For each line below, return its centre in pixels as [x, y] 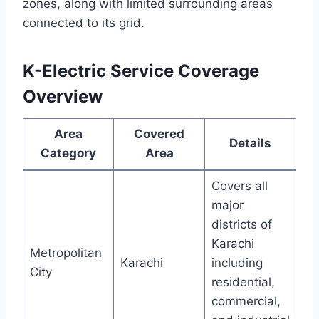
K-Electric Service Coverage [141, 70]
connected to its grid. [84, 22]
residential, [243, 282]
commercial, [246, 301]
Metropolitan [66, 252]
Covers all [239, 185]
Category [68, 153]
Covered [159, 134]
